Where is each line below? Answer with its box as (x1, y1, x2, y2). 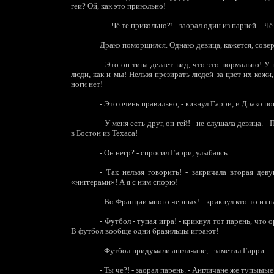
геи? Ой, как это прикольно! (71, 1, 166, 10)
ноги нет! (71, 80, 103, 89)
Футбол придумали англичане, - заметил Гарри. (102, 246, 267, 255)
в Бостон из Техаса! (71, 128, 138, 138)
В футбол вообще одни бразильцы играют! (71, 226, 218, 235)
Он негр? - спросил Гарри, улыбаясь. (102, 148, 230, 157)
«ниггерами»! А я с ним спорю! (71, 177, 178, 187)
